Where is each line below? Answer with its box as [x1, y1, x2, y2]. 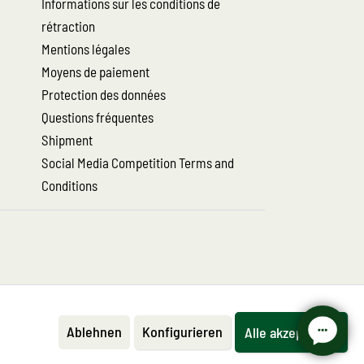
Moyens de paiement [41, 63, 149, 80]
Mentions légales [41, 41, 130, 57]
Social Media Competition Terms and [41, 154, 234, 171]
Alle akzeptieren [245, 323, 338, 341]
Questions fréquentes [41, 109, 154, 125]
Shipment [41, 132, 93, 148]
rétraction [41, 18, 95, 34]
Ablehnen [67, 322, 122, 340]
